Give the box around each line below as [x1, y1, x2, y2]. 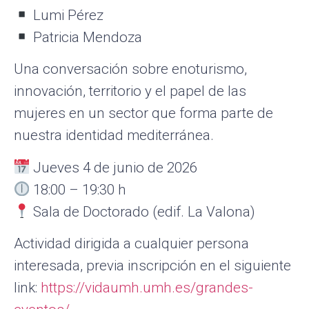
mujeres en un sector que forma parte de [14, 105, 273, 122]
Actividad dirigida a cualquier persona [14, 235, 249, 252]
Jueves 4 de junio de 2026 [30, 159, 198, 176]
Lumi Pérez [30, 6, 104, 23]
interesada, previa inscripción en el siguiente [14, 257, 291, 274]
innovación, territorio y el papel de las [14, 83, 246, 100]
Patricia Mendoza [30, 28, 143, 46]
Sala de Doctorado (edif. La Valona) [30, 203, 256, 220]
